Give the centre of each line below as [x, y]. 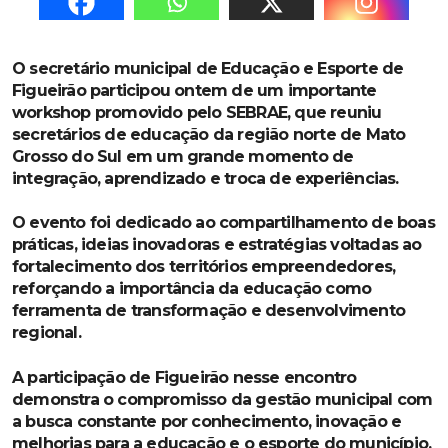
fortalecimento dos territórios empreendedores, [204, 267]
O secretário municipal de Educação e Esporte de [208, 69]
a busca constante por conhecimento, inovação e [207, 421]
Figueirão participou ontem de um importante [194, 91]
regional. [46, 333]
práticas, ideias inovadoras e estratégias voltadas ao [217, 245]
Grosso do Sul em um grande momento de [183, 157]
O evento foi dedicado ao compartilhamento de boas [223, 223]
